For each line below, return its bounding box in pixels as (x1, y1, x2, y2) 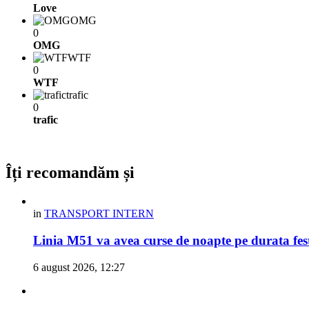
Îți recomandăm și (6, 163, 134, 181)
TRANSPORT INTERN (44, 208, 154, 220)
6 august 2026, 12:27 (33, 261, 125, 273)
